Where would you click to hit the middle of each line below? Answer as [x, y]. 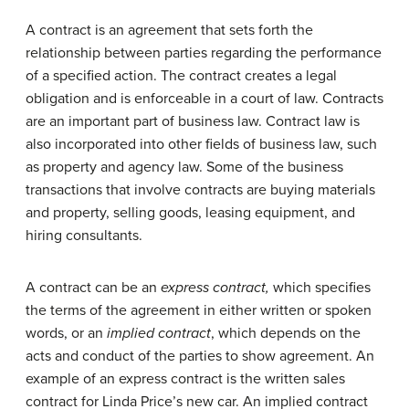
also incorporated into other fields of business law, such [201, 144]
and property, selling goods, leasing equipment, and [190, 212]
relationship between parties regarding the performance [204, 52]
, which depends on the [286, 333]
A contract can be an [93, 287]
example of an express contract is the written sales [185, 378]
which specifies [320, 287]
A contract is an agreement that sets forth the [169, 30]
